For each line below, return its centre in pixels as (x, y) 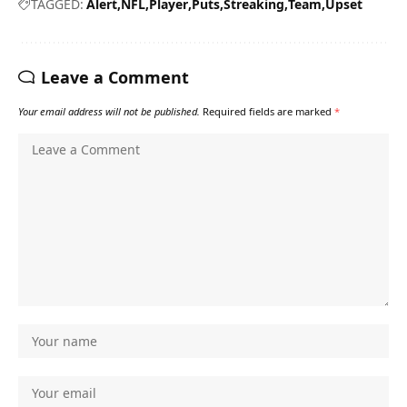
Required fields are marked (268, 111)
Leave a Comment (115, 77)
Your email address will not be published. (109, 111)
